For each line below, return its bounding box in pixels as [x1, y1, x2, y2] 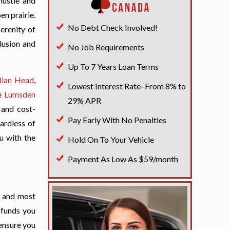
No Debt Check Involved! [67, 23, 158, 33]
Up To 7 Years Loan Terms [67, 62, 159, 72]
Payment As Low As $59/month [67, 154, 178, 164]
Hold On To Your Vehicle [67, 135, 154, 145]
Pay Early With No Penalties [67, 115, 166, 125]
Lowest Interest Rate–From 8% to [67, 81, 186, 91]
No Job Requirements [67, 42, 144, 52]
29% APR [67, 95, 101, 106]
